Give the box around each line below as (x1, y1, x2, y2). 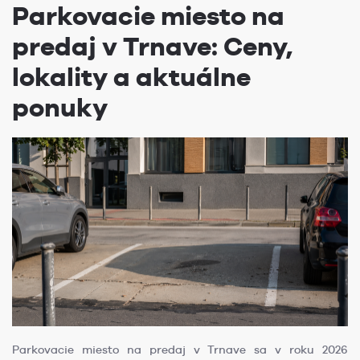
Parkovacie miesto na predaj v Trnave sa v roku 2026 (12, 343, 348, 357)
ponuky (12, 92, 108, 124)
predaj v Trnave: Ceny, (12, 31, 292, 63)
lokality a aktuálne (12, 61, 251, 93)
